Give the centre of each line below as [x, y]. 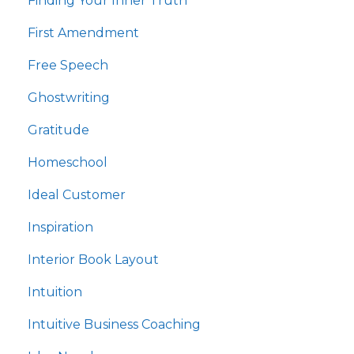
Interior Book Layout [93, 260]
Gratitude [58, 130]
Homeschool [68, 163]
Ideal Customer [77, 195]
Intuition [55, 292]
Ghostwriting [69, 98]
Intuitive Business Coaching [114, 325]
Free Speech [68, 66]
